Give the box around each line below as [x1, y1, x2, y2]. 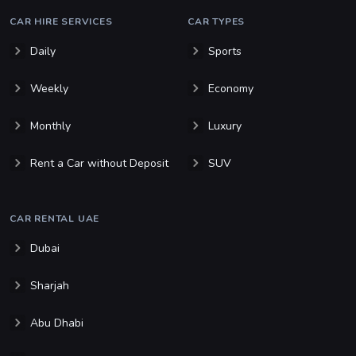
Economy [208, 81, 253, 97]
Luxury [208, 118, 242, 134]
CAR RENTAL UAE [10, 212, 100, 226]
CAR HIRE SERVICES [10, 15, 113, 29]
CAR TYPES [188, 15, 246, 29]
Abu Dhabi [30, 315, 83, 331]
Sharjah [30, 278, 69, 294]
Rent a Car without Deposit [30, 156, 168, 172]
